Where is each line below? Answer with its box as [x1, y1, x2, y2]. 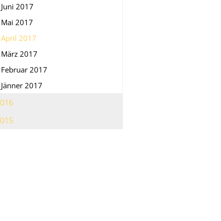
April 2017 [1, 33, 37, 43]
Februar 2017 [1, 64, 47, 74]
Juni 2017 [1, 1, 34, 11]
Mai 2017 [1, 17, 33, 27]
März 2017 [1, 48, 37, 59]
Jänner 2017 [1, 80, 42, 90]
